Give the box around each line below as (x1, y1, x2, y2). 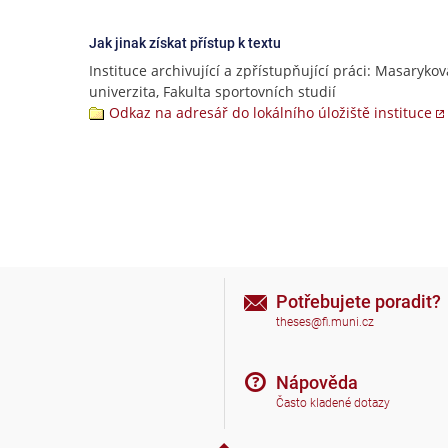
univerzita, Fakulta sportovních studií (89, 82, 336, 101)
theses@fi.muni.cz (276, 315, 374, 330)
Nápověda (276, 371, 358, 393)
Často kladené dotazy (276, 396, 390, 411)
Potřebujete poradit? (276, 290, 441, 312)
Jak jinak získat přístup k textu (89, 35, 281, 51)
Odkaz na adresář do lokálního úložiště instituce (109, 103, 432, 122)
